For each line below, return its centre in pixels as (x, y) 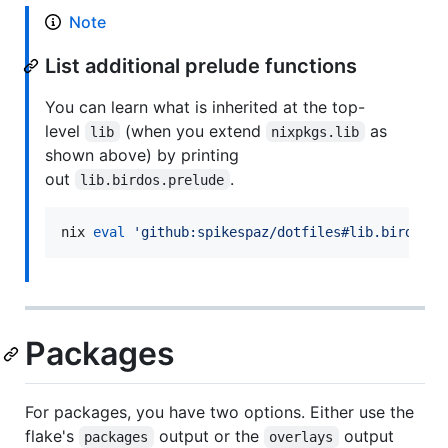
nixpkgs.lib (315, 131)
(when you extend (192, 130)
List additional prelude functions (201, 65)
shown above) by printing (142, 154)
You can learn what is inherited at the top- (205, 106)
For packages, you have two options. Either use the (219, 412)
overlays (301, 437)
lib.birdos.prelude (152, 179)
